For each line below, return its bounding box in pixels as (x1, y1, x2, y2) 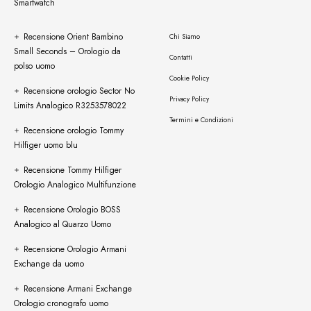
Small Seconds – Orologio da (14, 44, 121, 58)
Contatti (169, 52, 192, 62)
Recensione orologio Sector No (24, 84, 135, 97)
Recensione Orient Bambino (24, 30, 123, 43)
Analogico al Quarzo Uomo (14, 217, 111, 230)
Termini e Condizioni (169, 115, 233, 125)
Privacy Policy (169, 94, 209, 104)
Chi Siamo (169, 31, 200, 42)
